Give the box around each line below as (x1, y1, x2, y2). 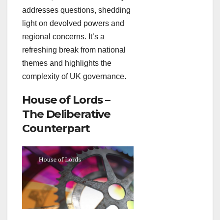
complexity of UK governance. (22, 72, 126, 81)
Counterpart (22, 121, 90, 136)
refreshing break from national (22, 46, 126, 55)
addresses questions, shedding (22, 6, 131, 15)
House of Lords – (22, 93, 110, 107)
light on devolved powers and (22, 19, 124, 28)
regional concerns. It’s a (22, 32, 105, 41)
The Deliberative (22, 107, 111, 121)
